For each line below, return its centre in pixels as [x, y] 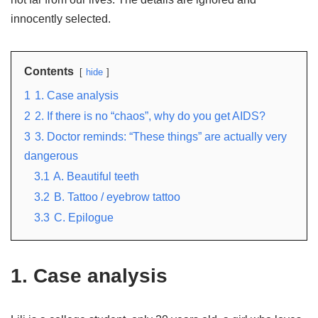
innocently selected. [61, 18]
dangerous [51, 155]
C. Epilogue [84, 217]
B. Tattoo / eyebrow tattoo [117, 197]
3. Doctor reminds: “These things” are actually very [161, 136]
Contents [49, 71]
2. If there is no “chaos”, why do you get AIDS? [150, 116]
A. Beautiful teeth [96, 176]
